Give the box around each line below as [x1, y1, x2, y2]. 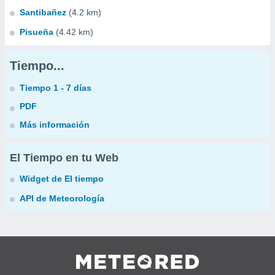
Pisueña [20, 27, 53, 37]
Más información [20, 120, 90, 130]
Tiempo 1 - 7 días [20, 83, 91, 93]
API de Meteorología [20, 193, 104, 203]
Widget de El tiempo [20, 174, 104, 184]
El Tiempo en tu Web [10, 152, 118, 164]
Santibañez [20, 7, 66, 17]
